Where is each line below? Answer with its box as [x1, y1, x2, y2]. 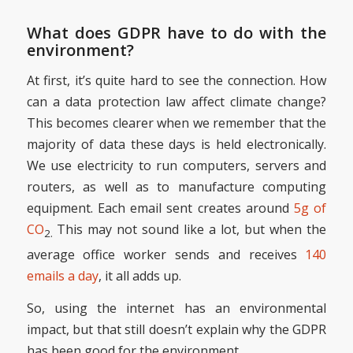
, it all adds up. [98, 267, 181, 285]
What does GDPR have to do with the [26, 22, 327, 44]
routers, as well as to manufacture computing [26, 178, 327, 196]
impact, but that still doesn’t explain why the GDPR [26, 320, 327, 338]
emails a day [26, 267, 98, 285]
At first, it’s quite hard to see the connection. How [26, 72, 327, 90]
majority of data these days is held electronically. [26, 136, 327, 154]
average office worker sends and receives [26, 246, 306, 264]
